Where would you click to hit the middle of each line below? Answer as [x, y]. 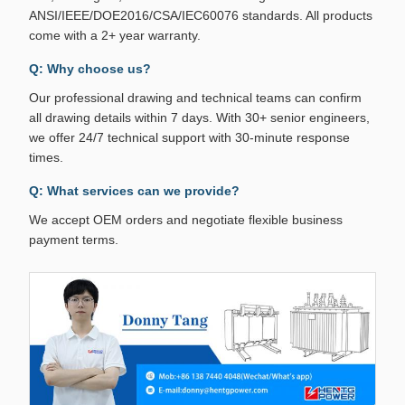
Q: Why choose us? [90, 69]
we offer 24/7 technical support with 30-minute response [189, 138]
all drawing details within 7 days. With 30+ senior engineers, [199, 118]
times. [46, 158]
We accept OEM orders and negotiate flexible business [186, 220]
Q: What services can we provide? [134, 191]
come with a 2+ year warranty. [115, 36]
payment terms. [74, 240]
